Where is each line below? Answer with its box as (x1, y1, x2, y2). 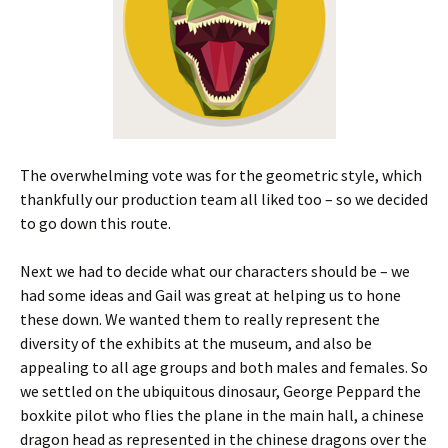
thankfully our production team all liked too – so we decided (20, 188, 428, 209)
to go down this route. (20, 212, 171, 233)
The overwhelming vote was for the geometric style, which (20, 164, 422, 185)
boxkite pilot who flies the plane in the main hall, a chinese (20, 404, 424, 425)
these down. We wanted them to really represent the (20, 308, 380, 329)
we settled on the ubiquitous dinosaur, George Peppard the (20, 380, 421, 401)
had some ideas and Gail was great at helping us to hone (20, 284, 401, 305)
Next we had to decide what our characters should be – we (20, 260, 410, 281)
